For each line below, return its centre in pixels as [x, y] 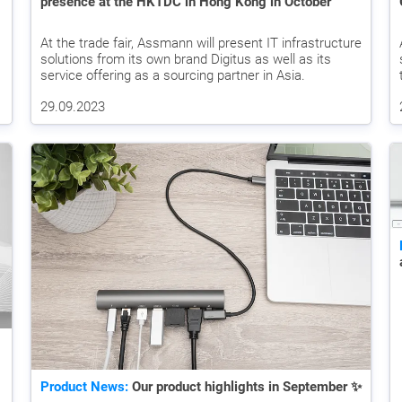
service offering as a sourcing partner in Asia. [173, 76]
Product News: [84, 386]
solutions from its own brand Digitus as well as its [186, 60]
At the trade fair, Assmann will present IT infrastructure [201, 44]
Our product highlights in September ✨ [245, 386]
